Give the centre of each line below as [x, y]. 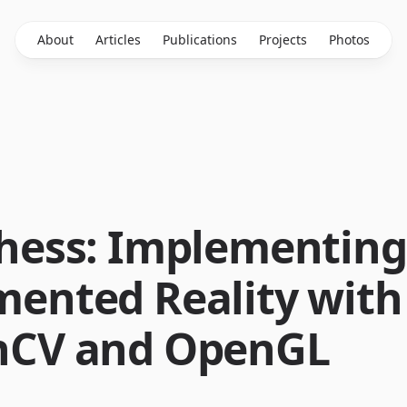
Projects [283, 40]
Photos [349, 40]
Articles [118, 40]
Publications [200, 40]
